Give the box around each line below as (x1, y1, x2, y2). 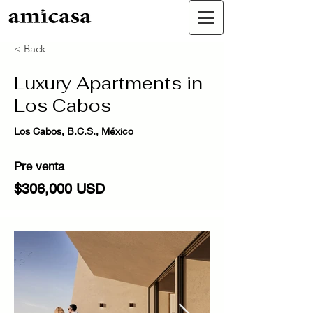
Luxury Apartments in (14, 72, 203, 94)
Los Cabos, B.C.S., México (14, 125, 133, 137)
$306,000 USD (14, 180, 105, 196)
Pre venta (14, 159, 64, 173)
